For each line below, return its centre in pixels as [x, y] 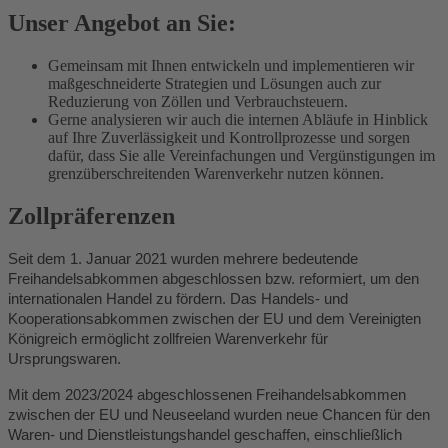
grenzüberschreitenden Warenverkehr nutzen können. [218, 173]
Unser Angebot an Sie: [122, 22]
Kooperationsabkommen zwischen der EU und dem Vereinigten [214, 318]
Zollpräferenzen [91, 215]
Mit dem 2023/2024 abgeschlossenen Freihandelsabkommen [207, 394]
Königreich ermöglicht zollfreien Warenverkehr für [168, 338]
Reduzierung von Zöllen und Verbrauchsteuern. [198, 101]
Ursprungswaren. [64, 358]
